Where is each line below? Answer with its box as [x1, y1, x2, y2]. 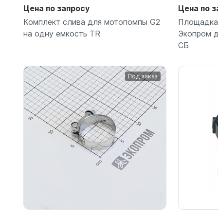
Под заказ [128, 73, 158, 80]
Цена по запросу [23, 3, 90, 14]
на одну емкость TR [23, 29, 100, 39]
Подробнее [73, 117, 117, 127]
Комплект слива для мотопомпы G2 [23, 17, 160, 27]
